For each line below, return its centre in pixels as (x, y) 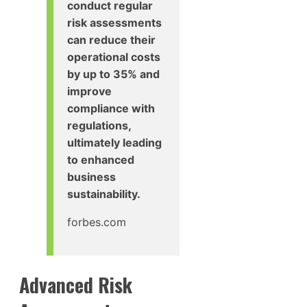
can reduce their (111, 39)
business (91, 176)
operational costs (114, 57)
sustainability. (104, 194)
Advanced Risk (76, 285)
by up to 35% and (113, 74)
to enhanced (101, 159)
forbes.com (97, 222)
